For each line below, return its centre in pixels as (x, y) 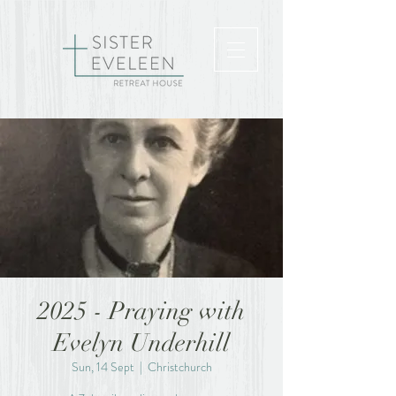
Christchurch (179, 367)
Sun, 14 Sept (103, 367)
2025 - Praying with (141, 311)
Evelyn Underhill (141, 343)
